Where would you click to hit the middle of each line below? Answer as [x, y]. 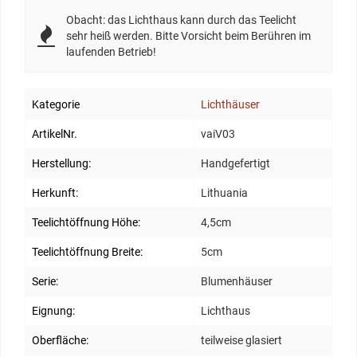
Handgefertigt [235, 164]
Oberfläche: [60, 341]
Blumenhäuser [237, 282]
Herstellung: [61, 164]
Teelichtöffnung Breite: [87, 252]
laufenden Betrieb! [111, 52]
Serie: [45, 282]
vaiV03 [218, 134]
